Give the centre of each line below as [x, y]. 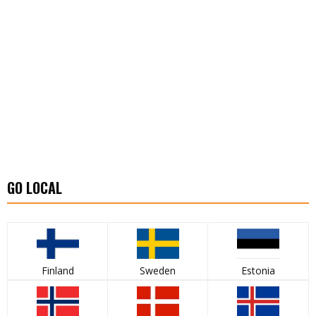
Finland [57, 271]
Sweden [158, 271]
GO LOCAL [35, 188]
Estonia [258, 271]
